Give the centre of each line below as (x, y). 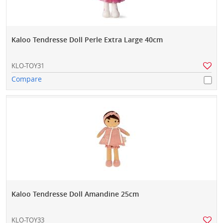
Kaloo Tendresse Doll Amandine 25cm (75, 194)
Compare (27, 79)
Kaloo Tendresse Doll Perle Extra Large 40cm (87, 40)
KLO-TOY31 (28, 66)
